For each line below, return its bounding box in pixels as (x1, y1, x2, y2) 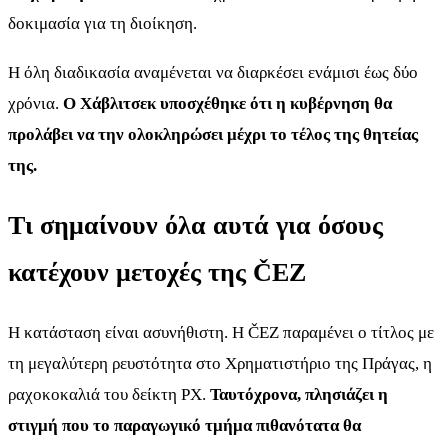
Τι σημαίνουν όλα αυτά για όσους (8, 210, 383, 240)
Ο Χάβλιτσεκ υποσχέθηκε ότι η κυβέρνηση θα (63, 93, 392, 113)
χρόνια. (8, 93, 63, 113)
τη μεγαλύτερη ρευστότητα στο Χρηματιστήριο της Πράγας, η (8, 354, 432, 374)
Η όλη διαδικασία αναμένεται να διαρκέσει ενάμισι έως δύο (8, 62, 418, 82)
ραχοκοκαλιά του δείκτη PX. (8, 385, 210, 405)
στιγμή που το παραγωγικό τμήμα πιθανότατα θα (8, 416, 361, 436)
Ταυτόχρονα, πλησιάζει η (210, 385, 388, 405)
